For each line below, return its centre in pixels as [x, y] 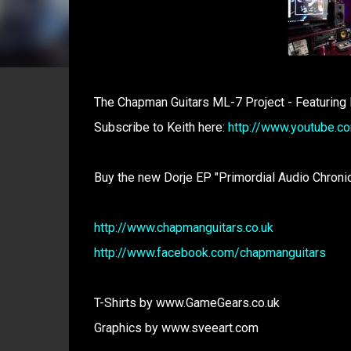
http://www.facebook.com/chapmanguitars [210, 253]
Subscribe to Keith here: [161, 127]
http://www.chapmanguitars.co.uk [183, 228]
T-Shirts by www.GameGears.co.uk [186, 303]
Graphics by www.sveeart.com [176, 328]
